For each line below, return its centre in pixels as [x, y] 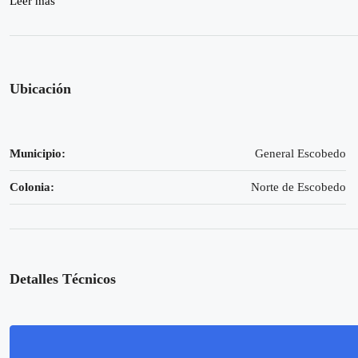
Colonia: [32, 187]
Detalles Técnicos [63, 279]
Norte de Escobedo [299, 187]
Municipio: [38, 153]
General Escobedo [301, 153]
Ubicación [40, 88]
